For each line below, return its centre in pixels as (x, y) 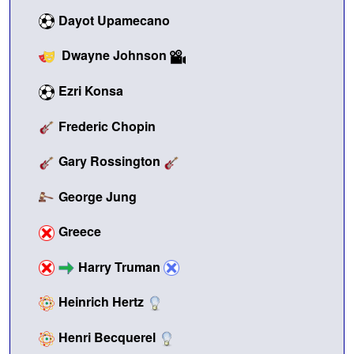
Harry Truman (119, 266)
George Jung (98, 196)
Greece (80, 231)
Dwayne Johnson (114, 55)
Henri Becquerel (107, 337)
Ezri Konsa (91, 91)
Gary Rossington (109, 161)
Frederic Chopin (107, 126)
